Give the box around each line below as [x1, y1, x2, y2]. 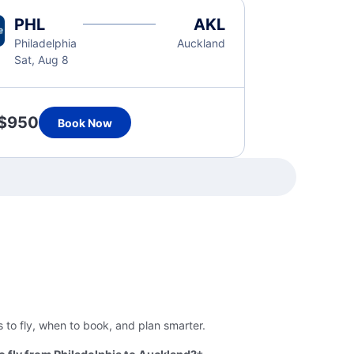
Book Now [57, 115, 112, 130]
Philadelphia [13, 36, 77, 50]
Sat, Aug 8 [13, 53, 69, 66]
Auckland [177, 36, 226, 50]
